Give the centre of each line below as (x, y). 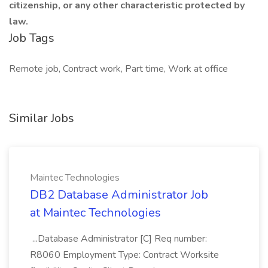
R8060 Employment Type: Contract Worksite (124, 255)
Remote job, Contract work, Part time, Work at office (118, 69)
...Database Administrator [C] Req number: (118, 239)
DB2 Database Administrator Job (119, 195)
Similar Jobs (42, 118)
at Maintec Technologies (95, 213)
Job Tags (32, 38)
